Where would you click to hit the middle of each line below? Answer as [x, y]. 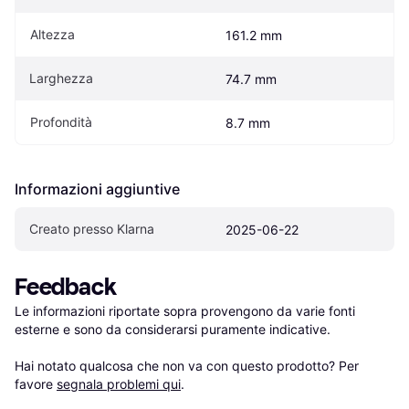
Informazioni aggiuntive [97, 189]
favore [36, 384]
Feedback [66, 288]
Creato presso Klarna [92, 229]
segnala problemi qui [119, 384]
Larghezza [61, 79]
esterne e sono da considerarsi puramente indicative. [173, 330]
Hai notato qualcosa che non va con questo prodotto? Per [187, 366]
